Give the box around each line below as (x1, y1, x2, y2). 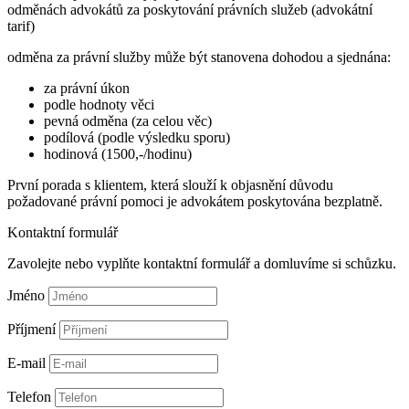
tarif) (7, 18, 35, 35)
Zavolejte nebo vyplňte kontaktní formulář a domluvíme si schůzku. (7, 256, 396, 272)
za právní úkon (44, 80, 130, 97)
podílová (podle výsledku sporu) (44, 130, 230, 146)
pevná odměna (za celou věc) (44, 113, 212, 130)
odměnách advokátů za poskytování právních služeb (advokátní (7, 2, 372, 18)
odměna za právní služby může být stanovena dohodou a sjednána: (7, 49, 391, 66)
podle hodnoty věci (44, 97, 154, 113)
